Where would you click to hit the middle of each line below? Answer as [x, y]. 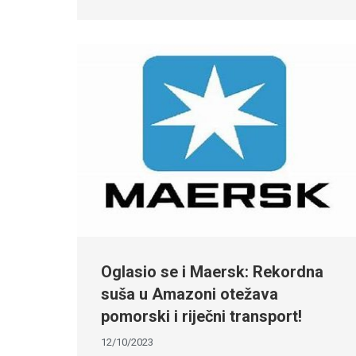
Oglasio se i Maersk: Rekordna [212, 271]
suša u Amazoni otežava [190, 294]
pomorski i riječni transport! [201, 316]
